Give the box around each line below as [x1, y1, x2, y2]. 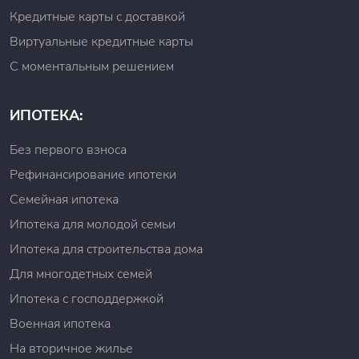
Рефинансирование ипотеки [10, 166, 176, 184]
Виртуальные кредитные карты [10, 33, 193, 50]
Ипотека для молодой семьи [10, 216, 175, 233]
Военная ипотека [10, 315, 111, 333]
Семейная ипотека [10, 191, 119, 208]
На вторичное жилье [10, 340, 133, 357]
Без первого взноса [10, 141, 127, 159]
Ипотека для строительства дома [10, 240, 203, 258]
